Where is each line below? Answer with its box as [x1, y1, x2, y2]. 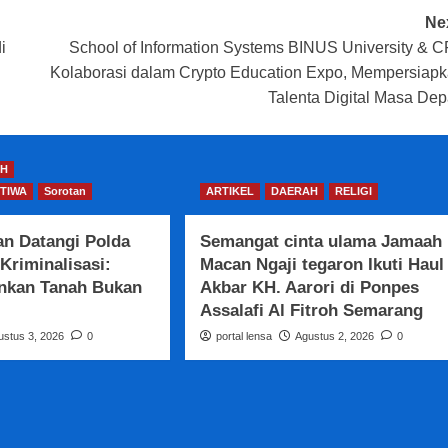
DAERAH [271, 185, 318, 198]
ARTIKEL [206, 185, 254, 198]
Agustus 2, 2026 [295, 330, 374, 343]
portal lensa [216, 330, 272, 343]
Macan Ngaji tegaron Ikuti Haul [200, 255, 444, 275]
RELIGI [335, 185, 372, 198]
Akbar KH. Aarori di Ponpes [200, 278, 419, 298]
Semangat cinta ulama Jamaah [200, 232, 442, 252]
